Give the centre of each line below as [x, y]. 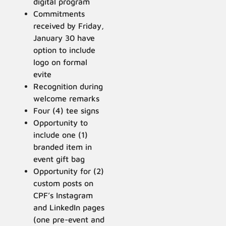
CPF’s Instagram [63, 195]
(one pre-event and [69, 219]
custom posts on [64, 183]
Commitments [59, 13]
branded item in [63, 147]
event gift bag [59, 159]
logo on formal [61, 62]
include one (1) [61, 134]
